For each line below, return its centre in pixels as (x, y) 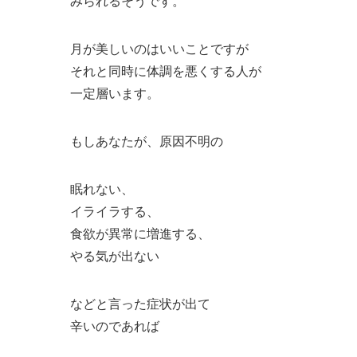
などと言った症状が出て (140, 303)
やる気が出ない (115, 255)
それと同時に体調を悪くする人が (166, 71)
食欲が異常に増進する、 (140, 233)
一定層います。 (115, 93)
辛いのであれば (115, 326)
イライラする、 (115, 211)
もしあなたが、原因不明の (147, 141)
